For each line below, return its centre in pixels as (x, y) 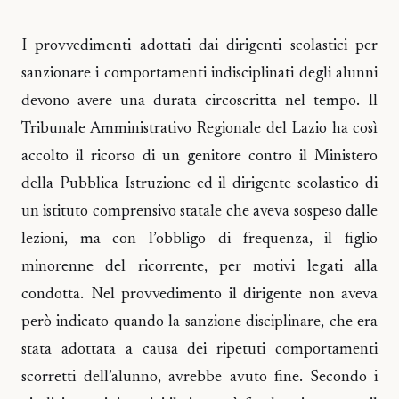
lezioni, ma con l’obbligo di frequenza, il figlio (199, 239)
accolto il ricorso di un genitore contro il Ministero (199, 156)
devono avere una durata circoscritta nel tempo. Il (199, 101)
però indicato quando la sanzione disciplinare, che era (199, 322)
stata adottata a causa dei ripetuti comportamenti (199, 350)
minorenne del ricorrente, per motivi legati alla (199, 267)
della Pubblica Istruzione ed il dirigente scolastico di (199, 184)
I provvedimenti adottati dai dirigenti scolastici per (199, 46)
